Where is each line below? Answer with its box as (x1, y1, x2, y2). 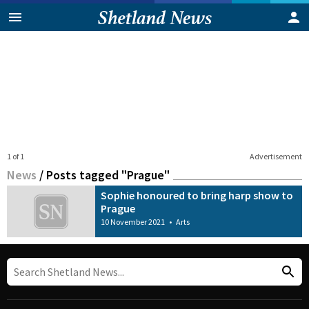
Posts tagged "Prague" (46, 166, 170, 183)
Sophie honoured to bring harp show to (101, 188, 294, 202)
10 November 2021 (101, 216, 166, 227)
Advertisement (249, 150, 302, 161)
